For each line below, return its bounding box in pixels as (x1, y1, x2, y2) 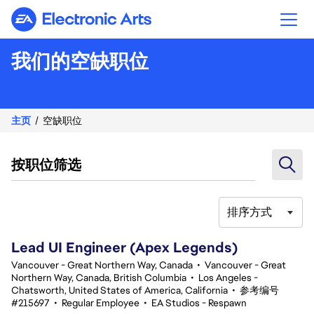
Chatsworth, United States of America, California (11, 284, 228, 296)
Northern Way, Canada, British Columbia (11, 271, 186, 284)
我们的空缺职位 (11, 48, 149, 74)
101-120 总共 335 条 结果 (11, 212, 119, 226)
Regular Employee (62, 296, 139, 309)
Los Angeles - (198, 271, 258, 284)
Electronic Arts (80, 18, 156, 32)
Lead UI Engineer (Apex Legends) (11, 238, 238, 257)
